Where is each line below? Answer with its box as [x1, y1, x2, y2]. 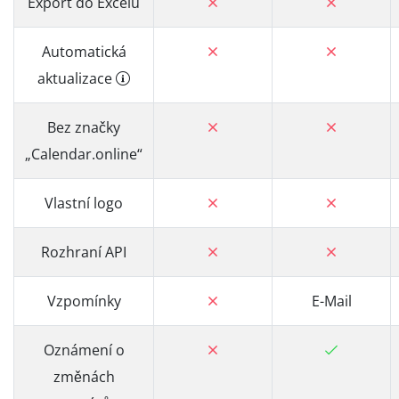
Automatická [41, 42, 126, 61]
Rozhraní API [41, 242, 126, 262]
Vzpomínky [46, 291, 121, 311]
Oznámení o [43, 340, 125, 360]
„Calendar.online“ [25, 144, 142, 164]
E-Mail [311, 291, 352, 311]
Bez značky [47, 118, 120, 137]
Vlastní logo [45, 193, 123, 213]
